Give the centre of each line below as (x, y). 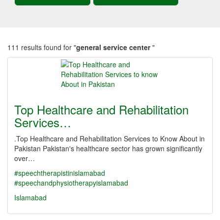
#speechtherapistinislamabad (60, 173)
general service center (114, 47)
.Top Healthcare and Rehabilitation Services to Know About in (110, 138)
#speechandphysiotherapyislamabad (71, 183)
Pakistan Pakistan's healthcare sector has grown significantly (108, 148)
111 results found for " (42, 47)
